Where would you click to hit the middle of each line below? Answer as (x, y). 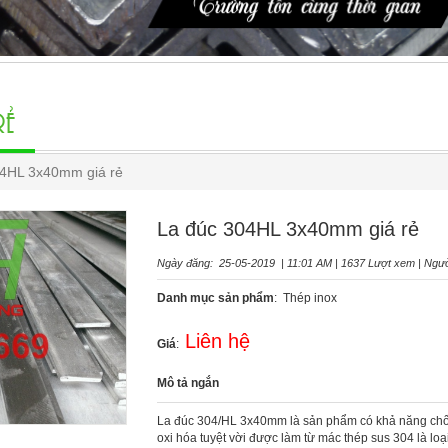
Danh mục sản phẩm (215, 297)
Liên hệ (217, 340)
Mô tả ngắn (187, 382)
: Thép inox (305, 297)
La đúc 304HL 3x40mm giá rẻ (287, 228)
